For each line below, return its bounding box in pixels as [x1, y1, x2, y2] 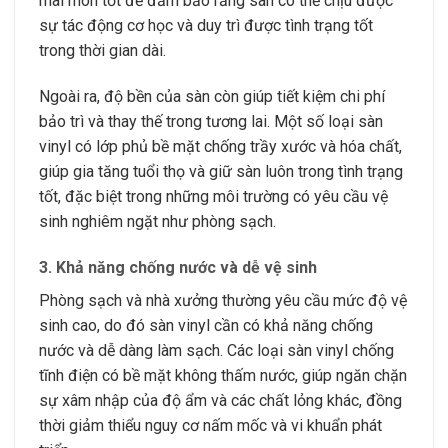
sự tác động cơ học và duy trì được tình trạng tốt [39, 16, 373, 36]
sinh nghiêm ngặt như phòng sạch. [39, 211, 276, 231]
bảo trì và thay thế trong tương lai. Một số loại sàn [39, 111, 383, 131]
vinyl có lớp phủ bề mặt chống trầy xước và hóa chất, [39, 136, 402, 156]
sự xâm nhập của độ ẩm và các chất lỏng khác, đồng [39, 390, 402, 410]
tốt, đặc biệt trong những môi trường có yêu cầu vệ [39, 186, 388, 206]
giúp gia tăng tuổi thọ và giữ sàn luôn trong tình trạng [39, 161, 403, 181]
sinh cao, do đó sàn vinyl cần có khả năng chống [39, 315, 373, 335]
